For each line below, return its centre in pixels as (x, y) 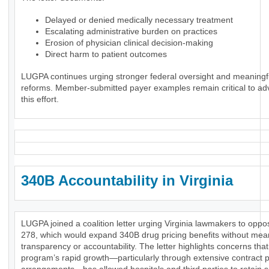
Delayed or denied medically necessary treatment (139, 20)
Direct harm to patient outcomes (106, 54)
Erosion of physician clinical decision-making (129, 43)
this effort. (40, 99)
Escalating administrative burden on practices (131, 32)
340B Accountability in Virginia (127, 181)
